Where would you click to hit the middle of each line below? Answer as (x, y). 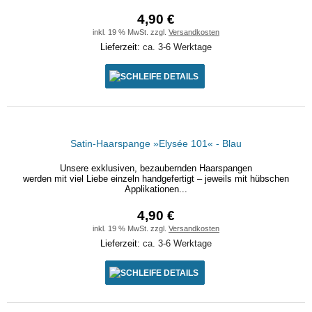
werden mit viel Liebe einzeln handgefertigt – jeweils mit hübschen (156, 179)
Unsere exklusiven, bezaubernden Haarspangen (156, 168)
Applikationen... (156, 189)
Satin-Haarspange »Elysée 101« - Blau (156, 143)
